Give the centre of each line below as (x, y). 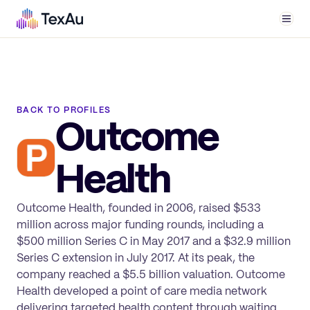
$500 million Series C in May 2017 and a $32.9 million (154, 241)
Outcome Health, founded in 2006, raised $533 (139, 208)
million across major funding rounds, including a (140, 224)
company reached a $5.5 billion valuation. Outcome (151, 274)
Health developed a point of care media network (142, 291)
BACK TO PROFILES (64, 110)
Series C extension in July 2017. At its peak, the (136, 257)
